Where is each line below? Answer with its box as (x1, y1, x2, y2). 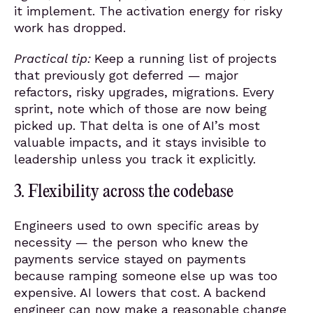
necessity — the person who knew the (14, 235, 248, 249)
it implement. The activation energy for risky (14, 3, 282, 18)
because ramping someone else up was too (14, 268, 277, 283)
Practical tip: (14, 51, 91, 66)
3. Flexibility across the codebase (14, 182, 233, 202)
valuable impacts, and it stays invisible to (14, 135, 266, 150)
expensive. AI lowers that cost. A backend (14, 285, 266, 300)
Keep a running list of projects (94, 51, 277, 66)
